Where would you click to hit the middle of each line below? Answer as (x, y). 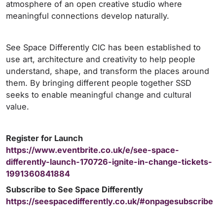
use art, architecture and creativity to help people (101, 59)
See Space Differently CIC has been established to (103, 48)
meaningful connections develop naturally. (88, 16)
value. (18, 107)
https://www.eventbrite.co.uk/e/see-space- (92, 150)
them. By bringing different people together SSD (99, 83)
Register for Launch (44, 138)
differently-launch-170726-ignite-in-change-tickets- (109, 162)
